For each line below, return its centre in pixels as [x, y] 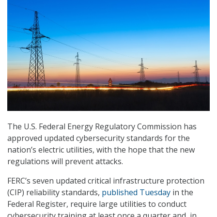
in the [182, 193]
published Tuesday [136, 193]
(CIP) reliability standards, [54, 193]
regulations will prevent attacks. [65, 162]
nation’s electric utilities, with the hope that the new [101, 150]
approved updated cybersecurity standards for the [99, 138]
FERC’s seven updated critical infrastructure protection [106, 181]
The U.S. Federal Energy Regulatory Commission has [102, 127]
